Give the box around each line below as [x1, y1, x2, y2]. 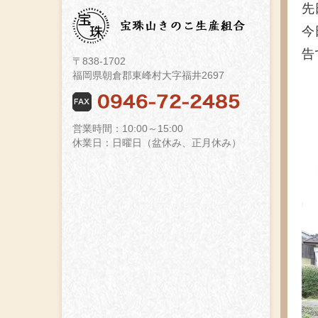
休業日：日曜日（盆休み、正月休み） [72, 137, 241, 148]
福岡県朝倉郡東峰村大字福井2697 [72, 70, 224, 81]
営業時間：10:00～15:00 [72, 123, 183, 134]
